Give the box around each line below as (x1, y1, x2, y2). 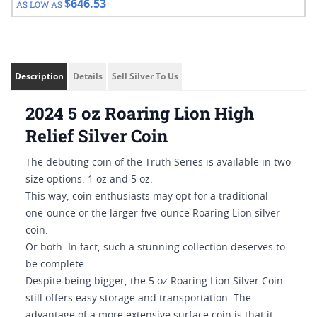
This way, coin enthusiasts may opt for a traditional (25, 192, 268, 202)
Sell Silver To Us (112, 70, 178, 82)
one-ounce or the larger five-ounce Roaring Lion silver (25, 209, 280, 219)
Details (73, 70, 103, 82)
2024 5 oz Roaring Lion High (25, 102, 254, 125)
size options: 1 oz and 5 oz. (25, 175, 153, 185)
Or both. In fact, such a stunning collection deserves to (25, 243, 285, 253)
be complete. (25, 260, 87, 270)
